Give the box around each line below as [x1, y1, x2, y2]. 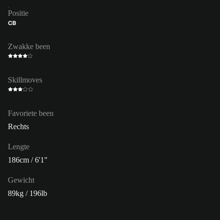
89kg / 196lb [8, 189, 47, 197]
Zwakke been [8, 42, 50, 51]
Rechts [8, 122, 29, 131]
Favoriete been [8, 109, 54, 117]
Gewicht [8, 175, 34, 184]
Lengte [8, 142, 29, 151]
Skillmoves [8, 75, 42, 84]
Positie [8, 8, 28, 17]
